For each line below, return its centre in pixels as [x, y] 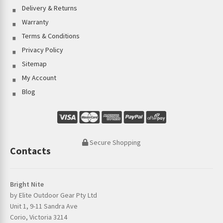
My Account [39, 78]
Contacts [30, 150]
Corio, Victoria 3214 [38, 217]
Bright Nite [27, 184]
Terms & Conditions [51, 36]
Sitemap [34, 64]
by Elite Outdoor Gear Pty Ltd [53, 195]
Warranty [35, 22]
